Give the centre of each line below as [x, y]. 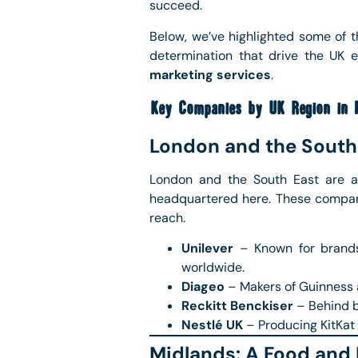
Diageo [203, 287]
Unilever [207, 249]
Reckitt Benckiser [237, 306]
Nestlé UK [212, 325]
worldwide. [213, 268]
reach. [167, 218]
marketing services [210, 74]
